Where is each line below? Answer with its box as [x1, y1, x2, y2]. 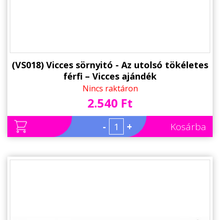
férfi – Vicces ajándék [63, 70, 157, 82]
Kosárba [170, 120, 206, 133]
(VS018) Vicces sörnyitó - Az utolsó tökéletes [12, 58, 208, 71]
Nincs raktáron [82, 82, 138, 94]
